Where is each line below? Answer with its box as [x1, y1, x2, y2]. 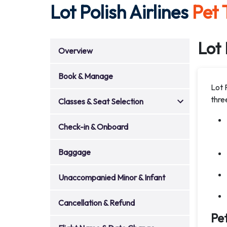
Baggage [58, 147, 91, 157]
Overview [58, 46, 93, 56]
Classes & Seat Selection [58, 96, 143, 106]
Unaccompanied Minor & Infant [58, 172, 165, 182]
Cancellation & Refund [58, 198, 135, 208]
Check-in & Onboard [58, 122, 128, 132]
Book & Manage [58, 71, 113, 81]
